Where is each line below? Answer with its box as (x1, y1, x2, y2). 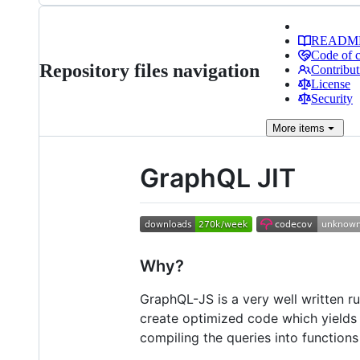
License (311, 77, 350, 91)
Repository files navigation (39, 60, 260, 81)
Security (311, 92, 353, 105)
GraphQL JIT (140, 162, 296, 194)
